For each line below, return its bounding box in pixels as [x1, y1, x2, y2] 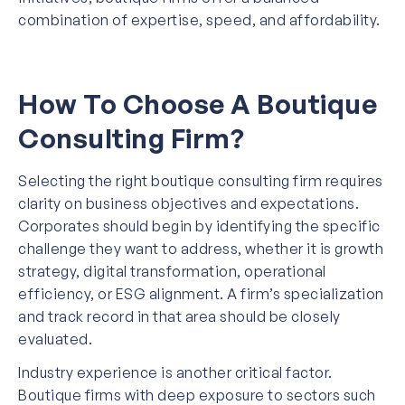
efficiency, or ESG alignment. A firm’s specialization [18, 284, 384, 303]
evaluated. [18, 329, 92, 348]
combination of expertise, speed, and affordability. [18, 10, 381, 29]
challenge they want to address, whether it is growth [18, 239, 383, 258]
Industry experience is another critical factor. [18, 363, 333, 381]
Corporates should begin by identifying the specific [18, 216, 381, 235]
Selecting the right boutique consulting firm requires [18, 171, 383, 190]
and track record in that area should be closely [18, 306, 341, 325]
